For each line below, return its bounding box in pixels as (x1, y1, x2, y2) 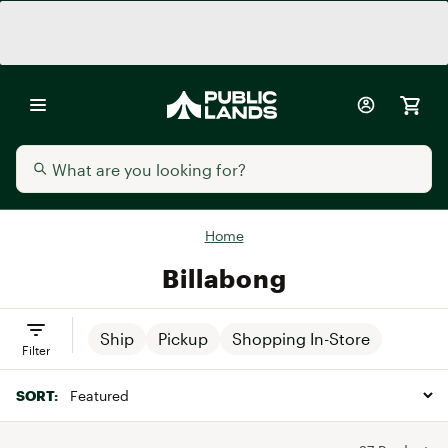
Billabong (161, 263, 287, 293)
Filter (21, 343, 51, 357)
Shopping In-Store (232, 329, 370, 348)
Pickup (158, 329, 208, 348)
